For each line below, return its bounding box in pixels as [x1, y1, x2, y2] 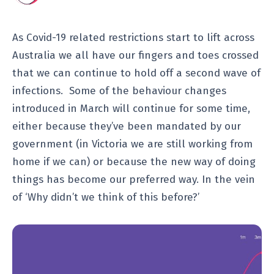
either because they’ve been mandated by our [12, 120, 241, 133]
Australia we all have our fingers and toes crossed [12, 49, 259, 62]
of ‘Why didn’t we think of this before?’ [12, 191, 199, 204]
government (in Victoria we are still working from [12, 138, 253, 151]
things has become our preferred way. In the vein [12, 173, 255, 187]
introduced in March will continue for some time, [12, 102, 250, 116]
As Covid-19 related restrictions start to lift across [12, 31, 254, 45]
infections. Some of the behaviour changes [12, 84, 226, 98]
